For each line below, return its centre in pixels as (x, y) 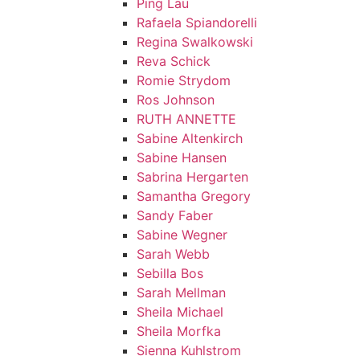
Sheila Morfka (179, 331)
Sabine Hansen (182, 157)
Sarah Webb (173, 254)
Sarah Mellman (181, 292)
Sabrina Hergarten (192, 177)
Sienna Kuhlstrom (189, 350)
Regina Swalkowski (195, 42)
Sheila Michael (180, 312)
